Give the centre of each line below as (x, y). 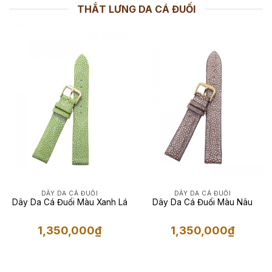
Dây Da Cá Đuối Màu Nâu (202, 202)
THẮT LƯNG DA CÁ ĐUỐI (136, 9)
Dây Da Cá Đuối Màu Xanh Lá (70, 202)
